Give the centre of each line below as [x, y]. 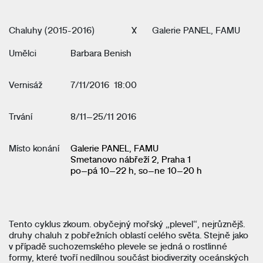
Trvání [21, 116]
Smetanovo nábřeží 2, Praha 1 [130, 159]
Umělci [23, 52]
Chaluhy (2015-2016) [52, 29]
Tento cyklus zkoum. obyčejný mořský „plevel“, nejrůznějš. [127, 223]
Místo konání [34, 147]
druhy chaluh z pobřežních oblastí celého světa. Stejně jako [129, 234]
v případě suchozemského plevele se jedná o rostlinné [118, 245]
